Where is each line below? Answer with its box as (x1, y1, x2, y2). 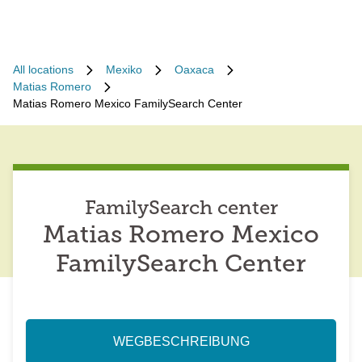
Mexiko (106, 63, 142, 76)
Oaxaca (175, 63, 214, 76)
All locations (13, 63, 74, 76)
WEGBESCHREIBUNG (112, 335, 250, 348)
